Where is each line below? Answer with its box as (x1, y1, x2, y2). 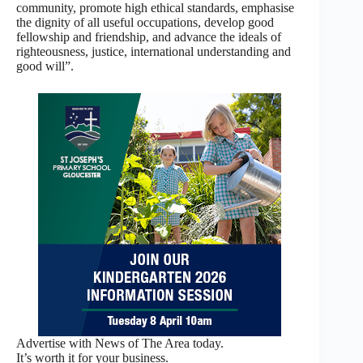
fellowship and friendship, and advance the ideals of (16, 29, 281, 44)
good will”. (16, 58, 74, 73)
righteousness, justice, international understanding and (16, 44, 291, 58)
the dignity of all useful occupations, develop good (16, 15, 274, 29)
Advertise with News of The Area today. (16, 335, 224, 350)
